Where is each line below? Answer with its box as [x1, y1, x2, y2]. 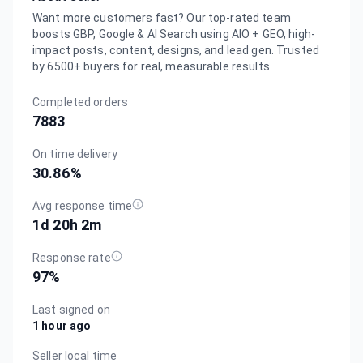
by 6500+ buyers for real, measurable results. [32, 60, 272, 74]
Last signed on [32, 303, 110, 317]
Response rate [32, 251, 111, 265]
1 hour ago [32, 319, 92, 333]
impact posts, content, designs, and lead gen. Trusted [32, 44, 319, 58]
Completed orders [32, 96, 129, 109]
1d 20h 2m [32, 216, 102, 234]
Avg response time [32, 199, 133, 213]
